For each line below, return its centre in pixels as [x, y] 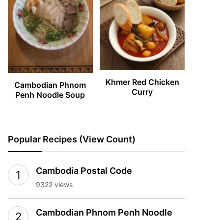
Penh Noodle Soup [50, 95]
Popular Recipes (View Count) [72, 139]
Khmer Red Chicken [142, 82]
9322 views [54, 185]
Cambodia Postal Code [84, 171]
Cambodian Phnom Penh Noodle [104, 213]
